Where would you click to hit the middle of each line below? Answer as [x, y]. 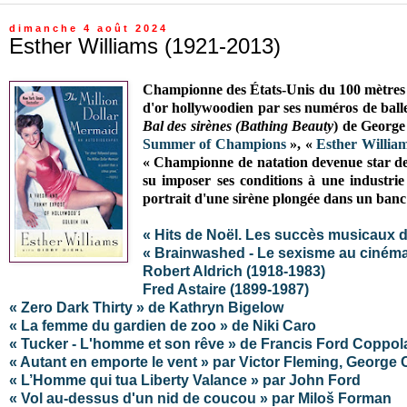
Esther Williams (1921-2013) [145, 46]
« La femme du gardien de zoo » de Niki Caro [163, 325]
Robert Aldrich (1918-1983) [233, 271]
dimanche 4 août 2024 [89, 28]
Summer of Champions [214, 144]
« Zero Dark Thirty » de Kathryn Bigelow [146, 307]
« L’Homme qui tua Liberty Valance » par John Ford [185, 380]
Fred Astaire [186, 289]
